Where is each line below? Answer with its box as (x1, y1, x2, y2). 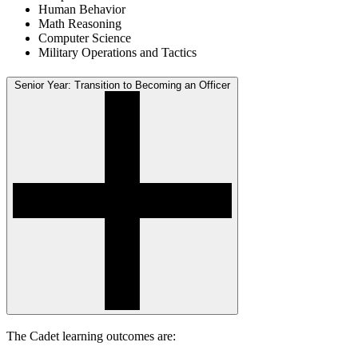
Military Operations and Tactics (38, 45, 197, 59)
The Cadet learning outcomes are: (6, 329, 176, 344)
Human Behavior (38, 2, 125, 16)
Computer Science (38, 30, 131, 45)
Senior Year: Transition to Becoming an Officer (14, 78, 230, 91)
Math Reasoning (38, 16, 121, 30)
